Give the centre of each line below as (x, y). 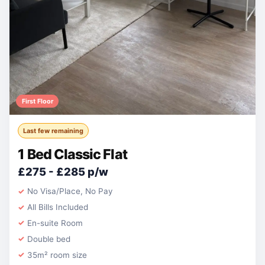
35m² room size (57, 255)
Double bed (49, 239)
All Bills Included (58, 207)
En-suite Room (55, 223)
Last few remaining (54, 130)
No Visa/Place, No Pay (70, 191)
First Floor (37, 101)
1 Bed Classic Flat (72, 155)
